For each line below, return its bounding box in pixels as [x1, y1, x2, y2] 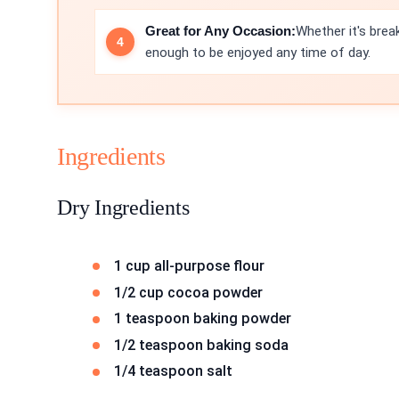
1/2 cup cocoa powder [114, 283, 263, 301]
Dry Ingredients [57, 195, 190, 219]
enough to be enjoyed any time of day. [145, 44, 370, 61]
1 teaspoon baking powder [114, 310, 291, 328]
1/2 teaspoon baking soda [114, 336, 289, 354]
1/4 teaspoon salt [114, 362, 232, 380]
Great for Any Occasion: [145, 22, 296, 38]
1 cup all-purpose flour [114, 256, 265, 274]
